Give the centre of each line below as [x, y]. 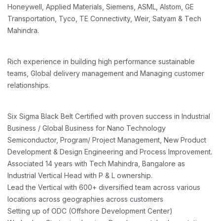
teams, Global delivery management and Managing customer [106, 74]
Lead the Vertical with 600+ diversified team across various [104, 187]
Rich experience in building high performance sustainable [101, 62]
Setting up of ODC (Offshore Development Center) [90, 211]
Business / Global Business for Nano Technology [87, 128]
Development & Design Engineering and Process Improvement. [110, 152]
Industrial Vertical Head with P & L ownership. [80, 176]
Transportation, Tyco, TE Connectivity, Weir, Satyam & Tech [104, 19]
